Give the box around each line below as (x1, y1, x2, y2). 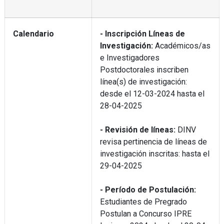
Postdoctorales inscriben (99, 64, 188, 74)
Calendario (12, 28, 54, 38)
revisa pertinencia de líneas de (99, 136, 207, 146)
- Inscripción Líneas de (99, 28, 185, 38)
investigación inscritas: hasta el (99, 148, 209, 158)
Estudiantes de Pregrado (99, 196, 187, 206)
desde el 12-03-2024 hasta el (99, 88, 204, 98)
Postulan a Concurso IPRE (99, 208, 191, 218)
